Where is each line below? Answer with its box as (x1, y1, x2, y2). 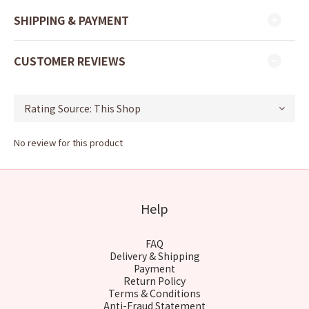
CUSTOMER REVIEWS (14, 52, 126, 69)
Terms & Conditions (108, 286, 201, 300)
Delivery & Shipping (109, 249, 200, 263)
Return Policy (123, 274, 186, 288)
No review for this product (14, 136, 123, 149)
